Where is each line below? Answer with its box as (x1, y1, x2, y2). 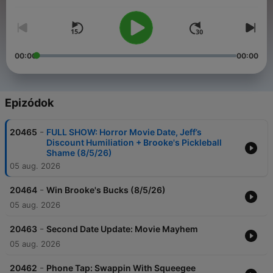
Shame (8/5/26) (46, 147, 112, 158)
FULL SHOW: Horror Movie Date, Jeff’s (46, 127, 202, 138)
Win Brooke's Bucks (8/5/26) (46, 185, 166, 196)
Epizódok (5, 96, 54, 110)
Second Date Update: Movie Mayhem (46, 224, 198, 235)
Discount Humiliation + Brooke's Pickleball (46, 137, 222, 148)
